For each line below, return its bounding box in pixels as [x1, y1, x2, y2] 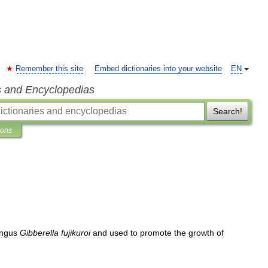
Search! [212, 106, 242, 116]
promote [140, 228, 172, 237]
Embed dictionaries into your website [95, 65, 222, 73]
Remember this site [16, 65, 83, 73]
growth [188, 228, 214, 237]
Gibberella [20, 228, 59, 237]
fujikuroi [61, 228, 90, 237]
